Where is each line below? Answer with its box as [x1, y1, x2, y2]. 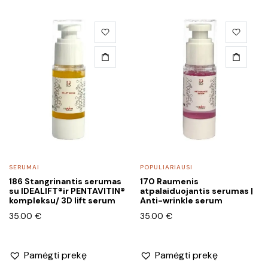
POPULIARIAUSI [140, 163, 193, 171]
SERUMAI [9, 163, 39, 171]
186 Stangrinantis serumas [9, 175, 121, 187]
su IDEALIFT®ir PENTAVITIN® [9, 185, 125, 196]
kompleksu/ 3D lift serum [9, 194, 115, 206]
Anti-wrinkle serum [140, 194, 223, 206]
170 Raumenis [140, 175, 199, 187]
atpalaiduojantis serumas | [140, 185, 253, 196]
